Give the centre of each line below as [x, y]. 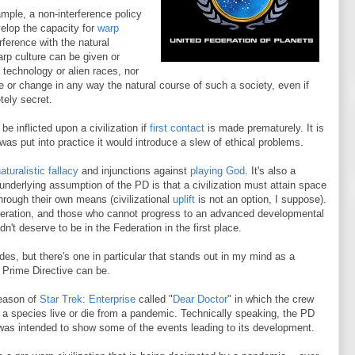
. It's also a [270, 171]
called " [156, 299]
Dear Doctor [200, 299]
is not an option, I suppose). [262, 199]
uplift [185, 199]
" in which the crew [271, 299]
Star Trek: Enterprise [89, 299]
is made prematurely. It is [264, 128]
